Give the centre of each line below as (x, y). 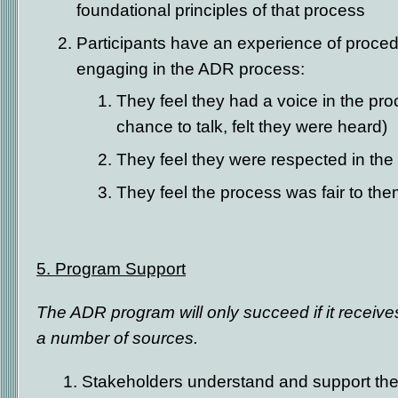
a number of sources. (117, 338)
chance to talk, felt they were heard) (252, 126)
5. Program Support (111, 268)
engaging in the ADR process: (191, 68)
